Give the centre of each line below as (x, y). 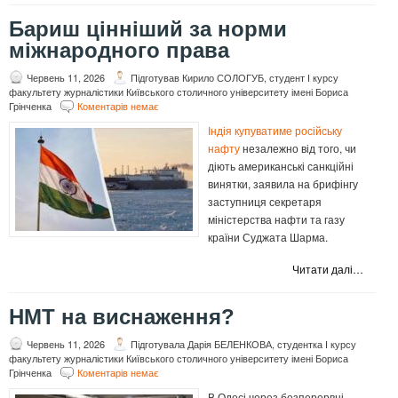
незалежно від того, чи (298, 148)
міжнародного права (119, 51)
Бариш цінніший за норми (148, 29)
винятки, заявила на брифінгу (283, 184)
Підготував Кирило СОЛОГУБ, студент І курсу (235, 78)
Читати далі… (328, 269)
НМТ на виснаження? (122, 317)
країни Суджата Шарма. (268, 237)
